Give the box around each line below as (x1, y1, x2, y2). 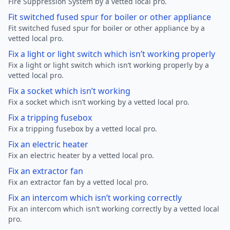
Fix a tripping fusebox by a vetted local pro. (8, 124, 157, 133)
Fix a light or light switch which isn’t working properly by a (8, 60, 209, 70)
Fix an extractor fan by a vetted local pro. (8, 177, 148, 187)
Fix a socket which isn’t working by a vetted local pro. (8, 97, 189, 107)
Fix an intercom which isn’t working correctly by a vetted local (8, 204, 219, 214)
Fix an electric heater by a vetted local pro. (8, 150, 154, 160)
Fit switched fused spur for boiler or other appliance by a (8, 23, 205, 33)
